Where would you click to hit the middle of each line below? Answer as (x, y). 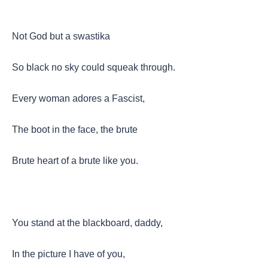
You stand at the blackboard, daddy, (87, 223)
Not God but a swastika (61, 36)
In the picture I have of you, (68, 254)
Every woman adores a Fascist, (78, 98)
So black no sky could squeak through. (94, 67)
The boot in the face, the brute (75, 129)
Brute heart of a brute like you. (75, 160)
